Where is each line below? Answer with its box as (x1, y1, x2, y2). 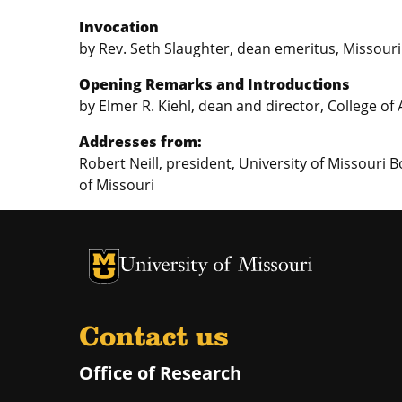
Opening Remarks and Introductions (79, 74, 350, 95)
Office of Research (79, 361, 241, 386)
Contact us (79, 324, 229, 354)
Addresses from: (79, 132, 202, 153)
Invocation (79, 17, 159, 38)
